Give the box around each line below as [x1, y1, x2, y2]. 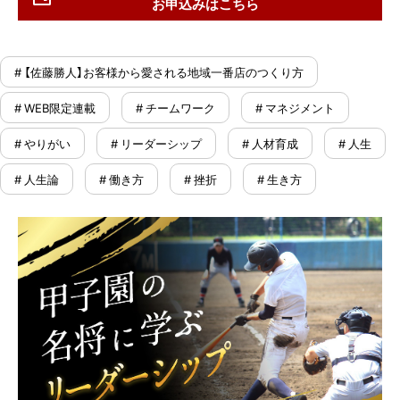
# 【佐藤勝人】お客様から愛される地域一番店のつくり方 [14, 63, 304, 81]
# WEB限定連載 [14, 99, 96, 117]
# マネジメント [255, 99, 335, 117]
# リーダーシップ [111, 135, 202, 153]
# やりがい [14, 135, 71, 153]
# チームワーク [136, 99, 215, 117]
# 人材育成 [242, 135, 298, 153]
